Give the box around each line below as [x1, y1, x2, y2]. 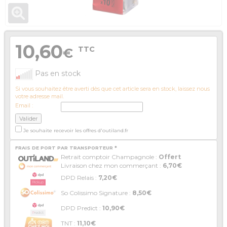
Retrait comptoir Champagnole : [61, 153, 159, 161]
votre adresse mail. [15, 93, 64, 100]
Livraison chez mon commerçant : [61, 162, 163, 170]
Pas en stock [33, 69, 81, 79]
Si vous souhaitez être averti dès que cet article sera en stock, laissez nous [15, 85, 210, 93]
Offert [159, 153, 181, 161]
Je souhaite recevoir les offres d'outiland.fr [23, 127, 128, 134]
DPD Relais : [61, 174, 98, 182]
